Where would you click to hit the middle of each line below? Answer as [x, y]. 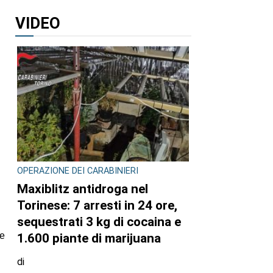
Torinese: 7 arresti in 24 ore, [97, 205]
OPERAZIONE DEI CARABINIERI [78, 171]
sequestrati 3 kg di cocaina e [99, 222]
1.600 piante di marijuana [89, 238]
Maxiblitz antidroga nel [83, 189]
